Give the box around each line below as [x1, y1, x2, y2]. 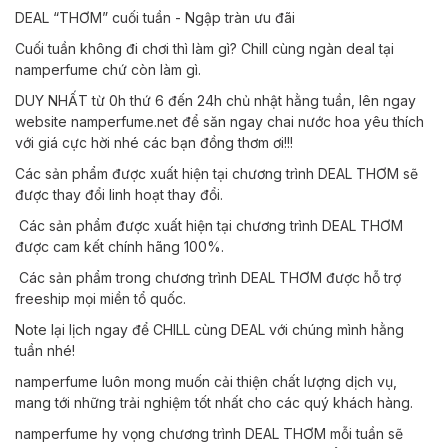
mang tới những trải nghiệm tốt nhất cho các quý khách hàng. [15, 394, 417, 411]
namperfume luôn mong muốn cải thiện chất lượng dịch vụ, [15, 373, 397, 390]
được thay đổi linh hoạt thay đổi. [15, 186, 223, 203]
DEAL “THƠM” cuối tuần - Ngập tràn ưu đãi [15, 9, 299, 26]
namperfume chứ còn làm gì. [15, 61, 205, 78]
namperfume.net [71, 113, 178, 130]
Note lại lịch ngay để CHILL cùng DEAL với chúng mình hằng [15, 321, 404, 338]
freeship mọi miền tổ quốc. [15, 290, 190, 307]
